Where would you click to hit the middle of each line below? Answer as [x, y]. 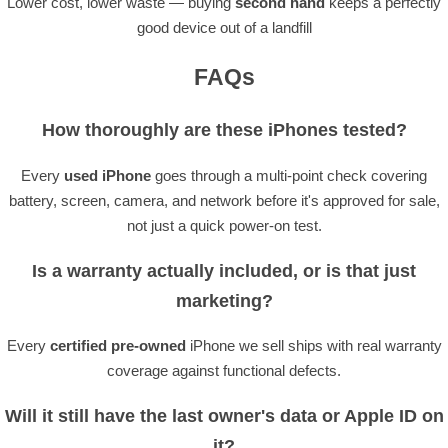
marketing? [224, 300]
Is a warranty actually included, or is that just [224, 270]
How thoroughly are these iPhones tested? [224, 130]
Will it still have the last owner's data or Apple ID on [224, 415]
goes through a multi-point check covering [289, 175]
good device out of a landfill [224, 28]
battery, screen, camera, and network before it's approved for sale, [224, 200]
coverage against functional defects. [224, 371]
